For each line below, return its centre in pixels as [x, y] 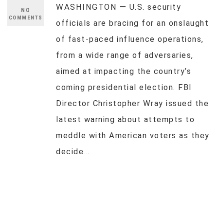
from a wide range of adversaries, [125, 55]
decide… [73, 152]
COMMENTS [26, 18]
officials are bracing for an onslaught [132, 23]
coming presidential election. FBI [124, 87]
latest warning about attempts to [125, 119]
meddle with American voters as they [133, 136]
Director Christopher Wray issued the [132, 103]
